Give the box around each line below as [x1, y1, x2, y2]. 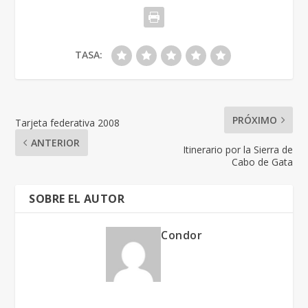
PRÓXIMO [232, 113, 277, 126]
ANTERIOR [31, 135, 80, 149]
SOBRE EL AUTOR [29, 190, 125, 206]
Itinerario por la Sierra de [182, 142, 293, 156]
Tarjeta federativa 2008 [15, 115, 120, 129]
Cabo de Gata [231, 155, 293, 168]
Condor [161, 227, 202, 243]
